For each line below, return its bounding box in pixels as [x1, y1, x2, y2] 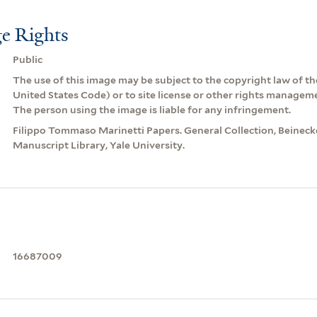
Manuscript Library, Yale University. [12, 139, 185, 151]
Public [12, 53, 42, 65]
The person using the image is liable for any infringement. [12, 103, 291, 115]
